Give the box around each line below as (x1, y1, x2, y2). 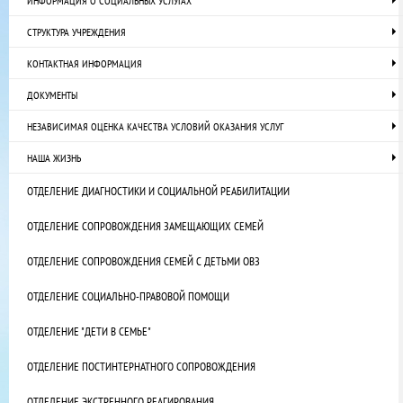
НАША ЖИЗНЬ (27, 151, 81, 166)
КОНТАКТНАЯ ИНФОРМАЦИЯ (27, 57, 142, 71)
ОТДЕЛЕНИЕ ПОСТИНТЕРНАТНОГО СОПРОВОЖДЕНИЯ (27, 359, 255, 375)
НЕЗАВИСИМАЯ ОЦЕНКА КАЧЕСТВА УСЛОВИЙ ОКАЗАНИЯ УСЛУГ (27, 120, 283, 134)
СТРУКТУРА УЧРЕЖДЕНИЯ (27, 25, 126, 40)
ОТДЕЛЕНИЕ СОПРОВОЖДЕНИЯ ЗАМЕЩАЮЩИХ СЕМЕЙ (27, 219, 264, 235)
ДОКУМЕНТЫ (27, 88, 77, 103)
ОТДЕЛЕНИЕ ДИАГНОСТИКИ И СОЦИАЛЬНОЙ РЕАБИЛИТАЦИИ (27, 184, 290, 200)
